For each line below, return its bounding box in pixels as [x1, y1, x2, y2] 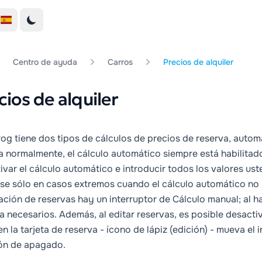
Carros [108, 57, 133, 67]
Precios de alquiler [163, 57, 233, 67]
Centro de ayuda [13, 57, 77, 67]
